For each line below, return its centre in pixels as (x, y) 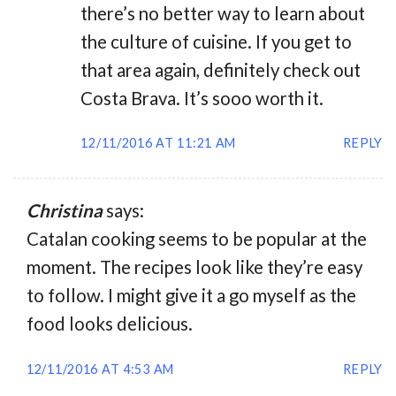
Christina (65, 211)
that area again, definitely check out (221, 69)
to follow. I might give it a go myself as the (191, 296)
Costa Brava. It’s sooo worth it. (202, 98)
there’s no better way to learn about (223, 13)
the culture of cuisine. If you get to (217, 41)
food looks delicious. (110, 324)
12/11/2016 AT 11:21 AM (159, 143)
